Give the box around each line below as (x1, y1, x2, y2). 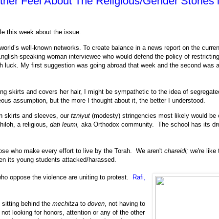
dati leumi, (50, 120, 81, 128)
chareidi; (164, 147, 190, 154)
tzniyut (71, 111, 92, 119)
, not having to (105, 199, 145, 207)
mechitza (52, 199, 78, 207)
